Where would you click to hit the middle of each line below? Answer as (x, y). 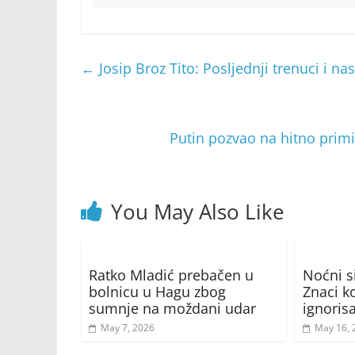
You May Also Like (198, 212)
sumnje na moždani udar (172, 309)
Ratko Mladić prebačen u (171, 275)
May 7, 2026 (128, 328)
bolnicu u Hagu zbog (157, 292)
